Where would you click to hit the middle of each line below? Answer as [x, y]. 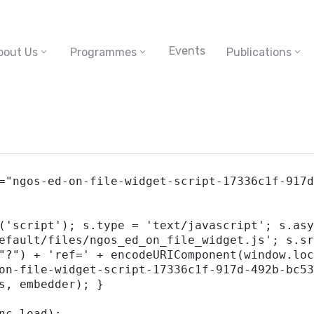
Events [187, 50]
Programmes [103, 52]
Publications [259, 52]
